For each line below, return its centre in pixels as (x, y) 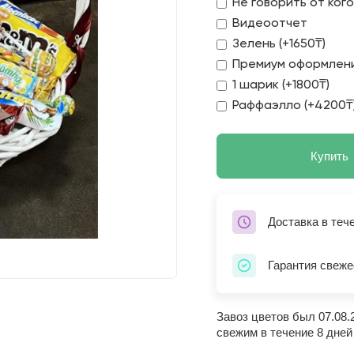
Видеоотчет (270, 23)
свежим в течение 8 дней (284, 332)
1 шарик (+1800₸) (281, 85)
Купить (329, 156)
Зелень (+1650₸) (279, 44)
